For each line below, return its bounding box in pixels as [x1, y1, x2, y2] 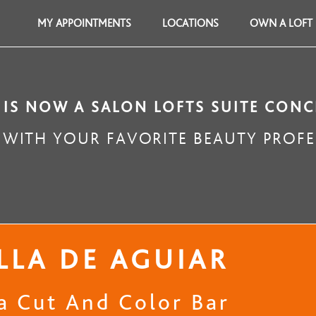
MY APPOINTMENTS [37, 17, 131, 30]
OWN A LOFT [250, 17, 312, 30]
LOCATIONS [162, 17, 219, 30]
